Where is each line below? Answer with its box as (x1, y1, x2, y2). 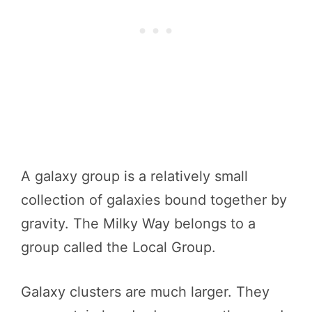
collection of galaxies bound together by (21, 192, 287, 208)
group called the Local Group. (21, 239, 216, 256)
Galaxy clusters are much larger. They (21, 283, 270, 300)
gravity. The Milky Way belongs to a (21, 215, 256, 232)
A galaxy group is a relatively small (21, 168, 248, 185)
